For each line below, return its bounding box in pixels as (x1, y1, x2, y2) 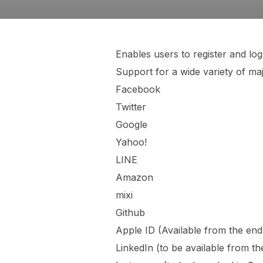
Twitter (116, 101, 146, 113)
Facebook (116, 83, 160, 96)
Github (116, 207, 145, 219)
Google (116, 119, 147, 131)
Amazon (116, 171, 153, 184)
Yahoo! (116, 136, 147, 149)
